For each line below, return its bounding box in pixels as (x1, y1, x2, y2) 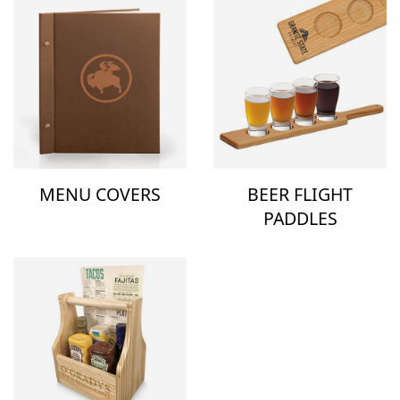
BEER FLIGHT (247, 182, 353, 207)
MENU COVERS (39, 182, 161, 207)
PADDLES (262, 206, 337, 231)
